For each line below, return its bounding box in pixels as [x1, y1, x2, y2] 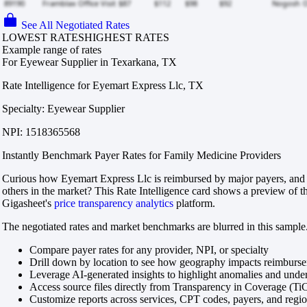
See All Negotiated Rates [21, 19, 130, 32]
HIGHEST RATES [84, 32, 169, 44]
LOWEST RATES [2, 32, 84, 44]
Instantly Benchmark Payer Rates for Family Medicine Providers [2, 149, 281, 162]
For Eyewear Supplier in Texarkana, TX [2, 56, 177, 69]
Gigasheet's [2, 197, 54, 210]
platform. [173, 197, 215, 210]
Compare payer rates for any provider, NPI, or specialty [29, 244, 269, 256]
